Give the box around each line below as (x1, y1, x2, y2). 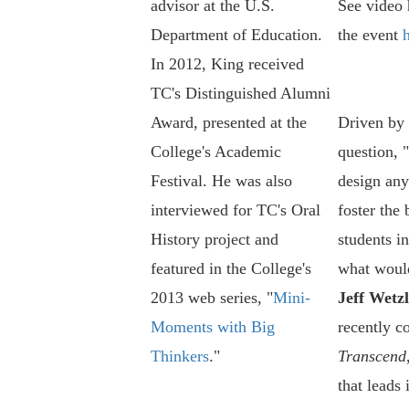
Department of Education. (150, 26, 322, 45)
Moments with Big (150, 318, 275, 337)
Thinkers (150, 347, 209, 366)
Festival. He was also (150, 172, 292, 191)
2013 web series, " (150, 288, 273, 308)
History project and (150, 230, 278, 249)
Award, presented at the (150, 113, 307, 132)
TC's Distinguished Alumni (150, 84, 330, 103)
